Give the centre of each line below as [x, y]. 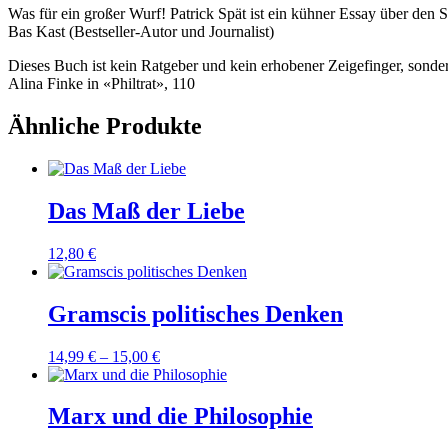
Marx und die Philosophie [180, 416]
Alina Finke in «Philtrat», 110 [101, 84]
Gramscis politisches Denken [195, 313]
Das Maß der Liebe [146, 210]
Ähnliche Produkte [105, 125]
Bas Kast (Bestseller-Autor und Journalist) [141, 32]
